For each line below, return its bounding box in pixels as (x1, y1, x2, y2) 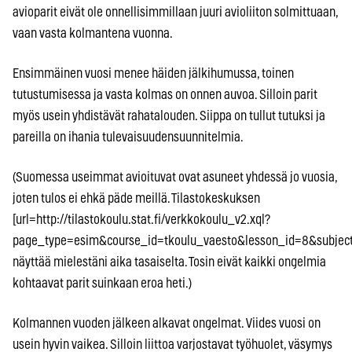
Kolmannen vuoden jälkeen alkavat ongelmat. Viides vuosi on (13, 316, 321, 330)
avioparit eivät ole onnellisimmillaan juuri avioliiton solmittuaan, (13, 5, 338, 19)
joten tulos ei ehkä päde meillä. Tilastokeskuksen (13, 191, 260, 205)
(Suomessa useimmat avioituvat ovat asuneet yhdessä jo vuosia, (13, 170, 337, 184)
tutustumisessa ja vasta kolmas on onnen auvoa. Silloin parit (13, 87, 317, 101)
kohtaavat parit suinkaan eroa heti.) (13, 276, 192, 290)
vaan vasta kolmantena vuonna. (13, 26, 173, 40)
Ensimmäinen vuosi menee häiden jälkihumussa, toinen (13, 66, 294, 80)
